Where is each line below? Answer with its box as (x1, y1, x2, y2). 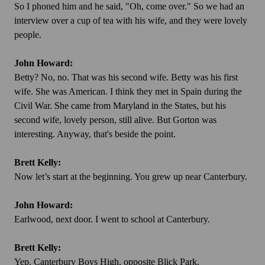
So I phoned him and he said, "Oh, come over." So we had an (14, 1, 244, 12)
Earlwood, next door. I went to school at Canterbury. (14, 214, 210, 225)
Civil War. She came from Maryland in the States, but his (14, 101, 226, 111)
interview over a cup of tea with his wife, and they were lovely (14, 15, 247, 26)
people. (14, 30, 41, 40)
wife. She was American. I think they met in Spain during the (14, 86, 242, 97)
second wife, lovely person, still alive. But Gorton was (14, 115, 216, 125)
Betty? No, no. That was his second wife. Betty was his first (14, 72, 238, 83)
